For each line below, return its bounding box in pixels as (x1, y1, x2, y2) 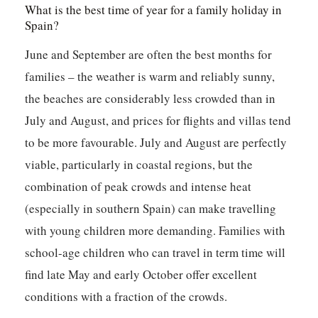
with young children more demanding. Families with (25, 222, 286, 239)
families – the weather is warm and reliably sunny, (25, 68, 275, 85)
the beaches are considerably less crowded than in (25, 90, 276, 107)
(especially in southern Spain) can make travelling (25, 200, 277, 217)
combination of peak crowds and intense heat (25, 178, 252, 195)
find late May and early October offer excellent (25, 266, 258, 283)
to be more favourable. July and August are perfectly (25, 134, 287, 151)
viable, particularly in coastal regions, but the (25, 156, 253, 173)
